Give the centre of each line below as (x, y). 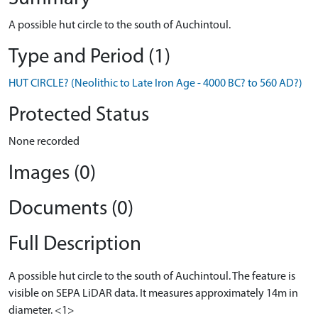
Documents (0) (71, 209)
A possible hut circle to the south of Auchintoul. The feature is (152, 277)
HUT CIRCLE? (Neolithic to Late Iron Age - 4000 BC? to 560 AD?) (155, 84)
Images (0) (52, 174)
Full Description (75, 245)
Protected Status (79, 115)
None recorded (44, 142)
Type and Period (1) (89, 57)
